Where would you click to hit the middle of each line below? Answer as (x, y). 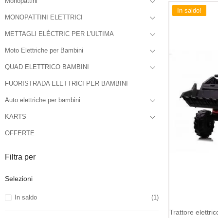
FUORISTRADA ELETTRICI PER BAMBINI (66, 83)
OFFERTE (20, 133)
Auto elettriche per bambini (43, 100)
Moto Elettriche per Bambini (44, 50)
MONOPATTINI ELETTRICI (44, 17)
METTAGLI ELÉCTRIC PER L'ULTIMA (59, 34)
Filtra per (20, 157)
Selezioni (19, 179)
